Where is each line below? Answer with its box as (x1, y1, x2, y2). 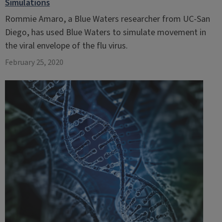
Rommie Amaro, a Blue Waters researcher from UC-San (4, 13, 210, 25)
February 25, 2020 (4, 57, 63, 68)
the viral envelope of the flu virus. (4, 40, 128, 52)
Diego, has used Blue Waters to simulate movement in (4, 26, 206, 39)
